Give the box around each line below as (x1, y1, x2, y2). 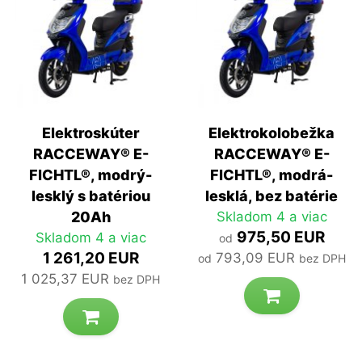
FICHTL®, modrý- (29, 166, 152, 184)
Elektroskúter (41, 124, 140, 142)
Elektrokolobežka (208, 124, 335, 142)
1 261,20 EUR (42, 249, 139, 268)
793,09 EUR (215, 250, 295, 267)
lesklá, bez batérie (205, 187, 338, 205)
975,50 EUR (236, 228, 325, 247)
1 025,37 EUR (21, 271, 109, 288)
